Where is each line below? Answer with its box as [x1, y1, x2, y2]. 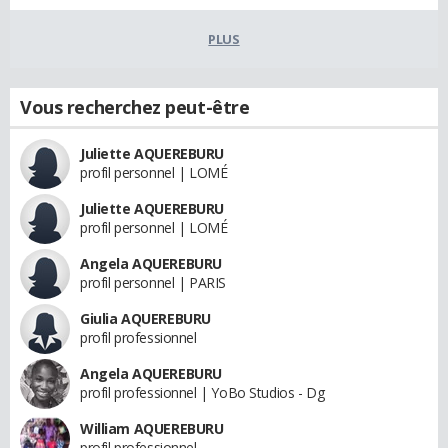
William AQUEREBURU [80, 418, 224, 438]
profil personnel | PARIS [80, 272, 226, 292]
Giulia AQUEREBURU [80, 308, 211, 328]
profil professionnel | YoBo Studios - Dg [80, 382, 325, 402]
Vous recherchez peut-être [20, 94, 250, 119]
